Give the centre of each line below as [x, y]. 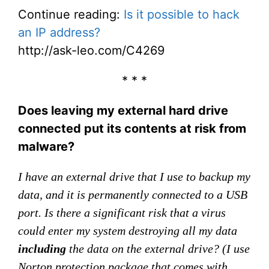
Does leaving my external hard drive [123, 110]
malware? [46, 147]
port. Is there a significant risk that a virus [122, 213]
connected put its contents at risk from [132, 128]
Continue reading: [71, 14]
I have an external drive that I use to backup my [134, 177]
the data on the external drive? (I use [158, 249]
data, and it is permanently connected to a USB [133, 195]
